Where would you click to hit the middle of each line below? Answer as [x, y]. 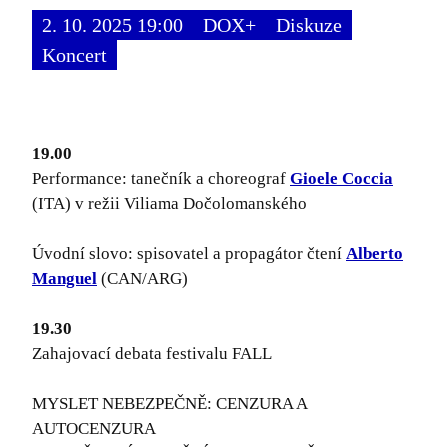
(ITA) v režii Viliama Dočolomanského [169, 204]
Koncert [74, 55]
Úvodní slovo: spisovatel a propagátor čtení [189, 254]
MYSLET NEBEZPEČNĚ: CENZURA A [169, 404]
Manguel [64, 279]
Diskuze [309, 25]
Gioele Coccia [341, 179]
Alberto [374, 254]
